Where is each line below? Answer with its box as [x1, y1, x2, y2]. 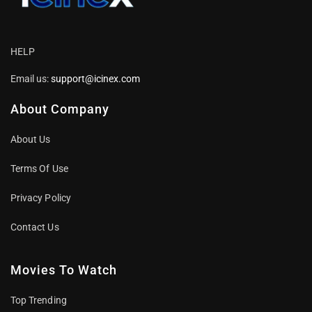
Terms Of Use [10, 162, 68, 174]
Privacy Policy [10, 192, 71, 203]
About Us [10, 133, 51, 145]
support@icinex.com [50, 72, 140, 84]
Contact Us [10, 221, 59, 233]
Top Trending [10, 294, 67, 306]
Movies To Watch [10, 262, 117, 277]
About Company [10, 101, 109, 116]
